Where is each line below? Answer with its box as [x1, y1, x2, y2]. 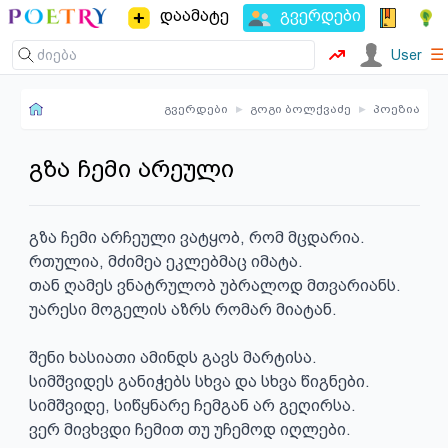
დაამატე [159, 6, 229, 25]
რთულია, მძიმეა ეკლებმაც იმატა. [28, 252, 303, 271]
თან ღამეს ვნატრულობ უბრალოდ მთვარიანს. [28, 276, 401, 295]
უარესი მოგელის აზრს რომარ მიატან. [28, 300, 337, 319]
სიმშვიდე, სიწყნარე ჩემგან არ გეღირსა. [28, 396, 356, 415]
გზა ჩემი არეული [28, 155, 234, 183]
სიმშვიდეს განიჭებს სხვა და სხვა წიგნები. [28, 372, 370, 391]
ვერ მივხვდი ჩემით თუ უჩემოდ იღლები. [28, 420, 351, 439]
